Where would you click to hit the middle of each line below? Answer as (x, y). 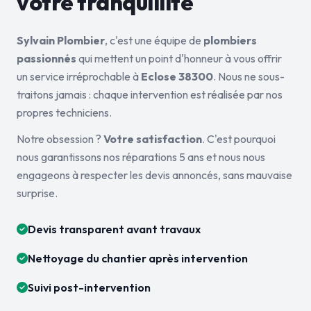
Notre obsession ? (60, 139)
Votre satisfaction (153, 139)
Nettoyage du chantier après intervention (138, 258)
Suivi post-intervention (89, 287)
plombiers (230, 40)
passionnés (47, 58)
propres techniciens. (64, 112)
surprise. (37, 193)
